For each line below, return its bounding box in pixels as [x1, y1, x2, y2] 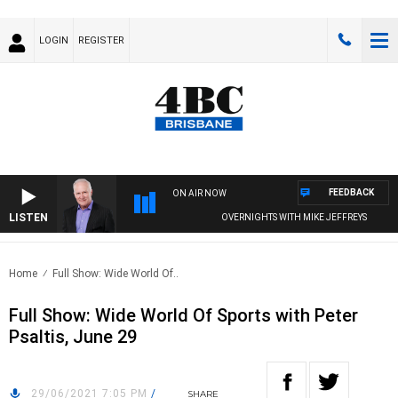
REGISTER [78, 35, 124, 46]
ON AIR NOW [172, 188, 227, 199]
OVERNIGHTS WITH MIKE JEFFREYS [210, 212, 356, 223]
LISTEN [9, 211, 48, 225]
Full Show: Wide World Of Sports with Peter [9, 305, 358, 327]
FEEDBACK [329, 187, 374, 198]
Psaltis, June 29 [9, 326, 137, 348]
